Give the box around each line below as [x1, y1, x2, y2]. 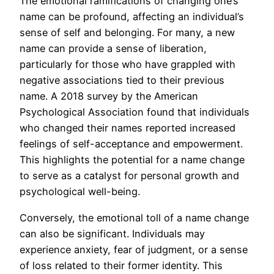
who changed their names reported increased [20, 122, 235, 135]
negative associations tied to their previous [20, 74, 224, 87]
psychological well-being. [20, 185, 140, 198]
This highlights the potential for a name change [20, 154, 245, 166]
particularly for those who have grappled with [20, 58, 235, 71]
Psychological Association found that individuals [20, 106, 250, 119]
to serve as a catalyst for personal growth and [20, 169, 239, 182]
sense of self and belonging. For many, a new [20, 26, 235, 39]
